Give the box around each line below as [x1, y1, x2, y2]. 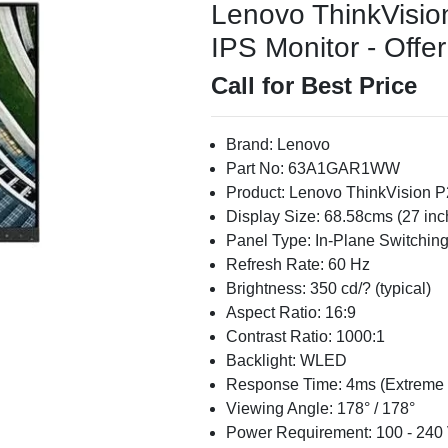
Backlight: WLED [225, 352, 347, 369]
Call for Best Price [210, 72, 417, 99]
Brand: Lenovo [225, 136, 330, 153]
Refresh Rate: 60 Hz [225, 256, 370, 273]
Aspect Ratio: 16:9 [225, 304, 356, 321]
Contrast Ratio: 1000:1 [225, 328, 385, 345]
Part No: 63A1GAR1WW [225, 160, 400, 177]
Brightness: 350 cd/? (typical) [225, 280, 431, 297]
